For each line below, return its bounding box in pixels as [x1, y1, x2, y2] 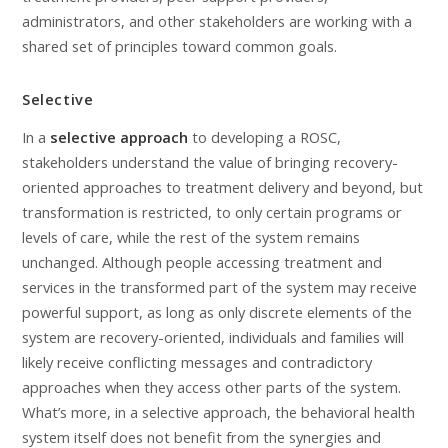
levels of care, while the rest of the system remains [22, 226, 360, 247]
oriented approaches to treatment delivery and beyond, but [22, 176, 423, 197]
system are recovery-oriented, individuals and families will [22, 326, 404, 347]
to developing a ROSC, [192, 126, 341, 147]
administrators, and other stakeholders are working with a [22, 10, 412, 31]
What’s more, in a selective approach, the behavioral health [22, 401, 415, 422]
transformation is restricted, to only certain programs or [22, 201, 402, 222]
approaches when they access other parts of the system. [22, 376, 401, 397]
